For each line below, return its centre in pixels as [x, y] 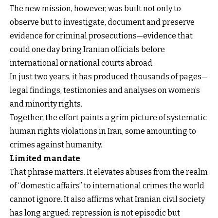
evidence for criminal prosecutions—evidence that [101, 36]
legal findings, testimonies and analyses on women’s [105, 90]
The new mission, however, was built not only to [95, 9]
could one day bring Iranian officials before [87, 49]
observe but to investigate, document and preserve [102, 22]
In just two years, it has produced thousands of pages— [109, 77]
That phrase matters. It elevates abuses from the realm [109, 172]
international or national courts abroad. [82, 63]
